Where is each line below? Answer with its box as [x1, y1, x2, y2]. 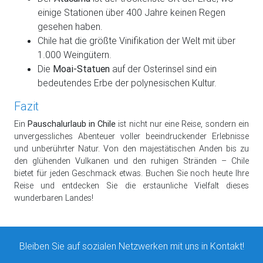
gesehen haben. [38, 21, 103, 33]
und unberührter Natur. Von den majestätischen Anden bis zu [14, 143, 249, 154]
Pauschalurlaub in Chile [28, 119, 116, 130]
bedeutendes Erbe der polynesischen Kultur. [38, 77, 217, 89]
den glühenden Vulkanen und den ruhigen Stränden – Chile [14, 156, 249, 167]
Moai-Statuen [53, 63, 110, 75]
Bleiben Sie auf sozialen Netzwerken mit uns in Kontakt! [19, 240, 244, 252]
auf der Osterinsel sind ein [110, 63, 217, 75]
